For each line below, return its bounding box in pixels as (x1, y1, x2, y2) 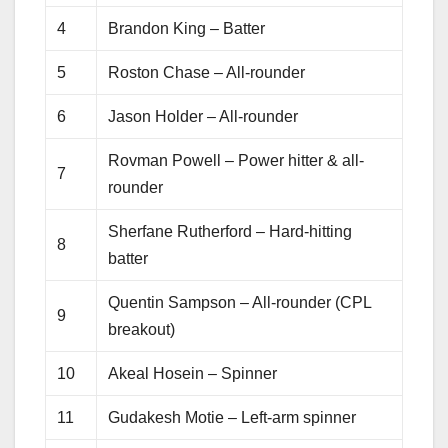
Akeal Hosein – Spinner (108, 364, 278, 382)
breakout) (108, 320, 176, 338)
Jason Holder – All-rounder (108, 107, 299, 125)
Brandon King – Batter (108, 19, 266, 37)
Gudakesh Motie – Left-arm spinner (108, 408, 357, 426)
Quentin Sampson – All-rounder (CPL (108, 293, 373, 311)
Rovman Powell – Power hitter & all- (108, 151, 365, 169)
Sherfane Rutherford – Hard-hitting (108, 222, 353, 240)
